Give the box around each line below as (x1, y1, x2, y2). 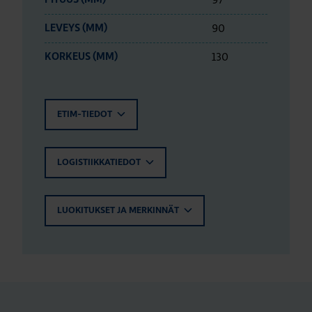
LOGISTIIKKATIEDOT (57, 158, 143, 168)
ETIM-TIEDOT (57, 110, 114, 120)
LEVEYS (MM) (45, 23, 107, 34)
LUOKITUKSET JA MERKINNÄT (57, 206, 181, 216)
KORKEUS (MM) (45, 52, 118, 63)
